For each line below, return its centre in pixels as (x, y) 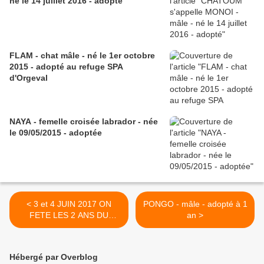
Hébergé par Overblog (54, 257)
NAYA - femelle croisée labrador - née (24, 122)
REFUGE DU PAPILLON (69, 227)
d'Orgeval (29, 78)
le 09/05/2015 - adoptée (85, 133)
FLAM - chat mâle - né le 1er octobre (82, 56)
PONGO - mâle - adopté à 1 (195, 204)
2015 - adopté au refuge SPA (66, 67)
